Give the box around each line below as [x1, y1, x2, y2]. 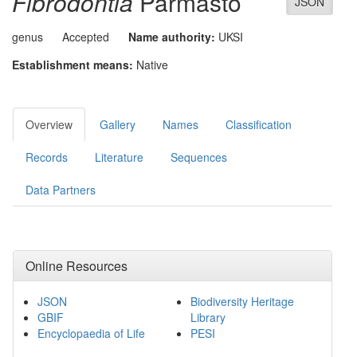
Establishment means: [12, 57, 133, 73]
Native [136, 57, 168, 73]
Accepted [62, 29, 109, 45]
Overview [25, 116, 73, 132]
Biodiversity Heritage [190, 293, 294, 309]
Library [190, 309, 226, 325]
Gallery [100, 116, 135, 132]
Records [25, 149, 68, 165]
